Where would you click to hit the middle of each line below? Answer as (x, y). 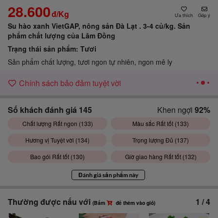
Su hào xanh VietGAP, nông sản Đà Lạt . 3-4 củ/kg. (93, 26)
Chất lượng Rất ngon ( (51, 123)
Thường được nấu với (50, 202)
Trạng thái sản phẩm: (44, 48)
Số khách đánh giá (43, 109)
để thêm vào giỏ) (135, 203)
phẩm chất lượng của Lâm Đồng (62, 35)
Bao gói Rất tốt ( (51, 156)
